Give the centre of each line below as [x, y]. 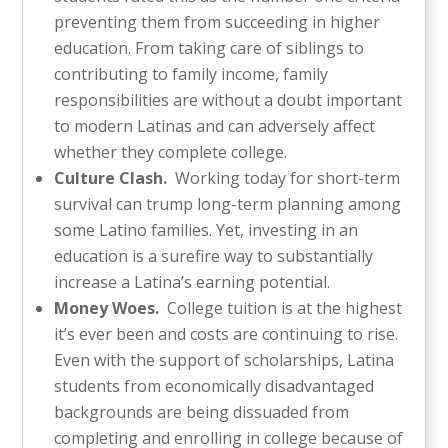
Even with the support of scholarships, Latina [224, 359]
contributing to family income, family [191, 73]
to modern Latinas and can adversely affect [215, 125]
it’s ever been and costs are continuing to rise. [226, 333]
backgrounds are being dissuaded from [202, 411]
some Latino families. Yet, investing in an [206, 229]
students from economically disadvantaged [214, 385]
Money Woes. [107, 307]
